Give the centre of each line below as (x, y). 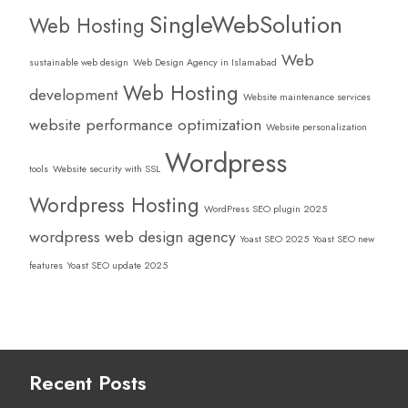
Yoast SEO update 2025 (117, 265)
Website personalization (316, 127)
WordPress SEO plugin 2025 (265, 209)
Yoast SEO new (344, 239)
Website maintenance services (307, 97)
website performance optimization (145, 124)
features (46, 265)
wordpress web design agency (133, 236)
